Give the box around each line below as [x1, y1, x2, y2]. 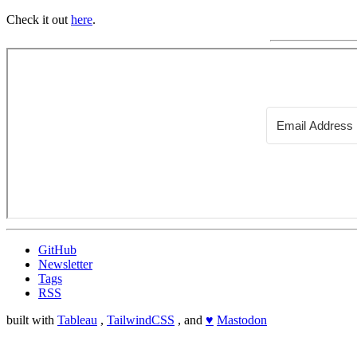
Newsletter [38, 257, 92, 271]
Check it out [6, 12, 71, 26]
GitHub [38, 242, 76, 257]
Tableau [57, 312, 97, 327]
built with [6, 312, 57, 327]
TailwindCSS [107, 312, 175, 327]
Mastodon [217, 312, 267, 327]
